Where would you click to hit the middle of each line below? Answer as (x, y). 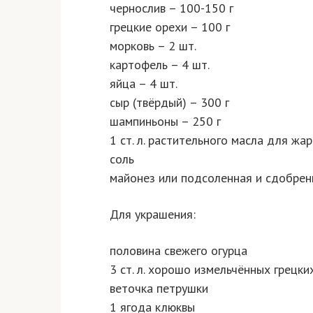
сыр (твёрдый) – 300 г (169, 102)
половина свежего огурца (179, 250)
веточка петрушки (159, 288)
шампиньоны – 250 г (165, 121)
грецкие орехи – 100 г (170, 27)
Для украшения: (153, 214)
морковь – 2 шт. (153, 46)
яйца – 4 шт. (144, 83)
